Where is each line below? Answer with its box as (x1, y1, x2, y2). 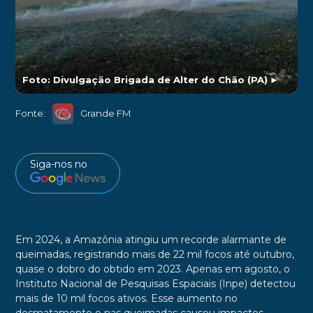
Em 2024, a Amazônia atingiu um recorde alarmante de (15, 233, 286, 247)
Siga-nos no (29, 157, 87, 170)
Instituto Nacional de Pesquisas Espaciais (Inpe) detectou (15, 277, 296, 291)
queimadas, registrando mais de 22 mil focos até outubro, (15, 248, 294, 261)
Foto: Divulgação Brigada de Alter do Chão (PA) (22, 73, 268, 85)
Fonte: (15, 108, 45, 119)
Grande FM (80, 108, 131, 119)
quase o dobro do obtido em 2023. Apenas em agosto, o (15, 263, 290, 276)
